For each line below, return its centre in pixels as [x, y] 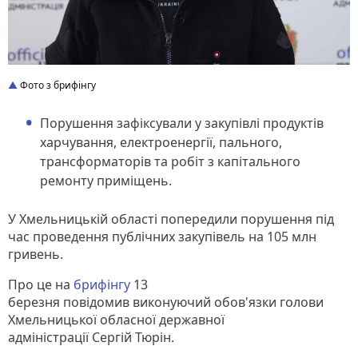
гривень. [36, 254]
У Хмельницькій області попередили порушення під [171, 219]
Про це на [41, 284]
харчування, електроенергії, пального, [161, 142]
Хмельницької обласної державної [116, 319]
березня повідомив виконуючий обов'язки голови [166, 302]
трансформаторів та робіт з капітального [170, 161]
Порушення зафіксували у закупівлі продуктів [182, 123]
